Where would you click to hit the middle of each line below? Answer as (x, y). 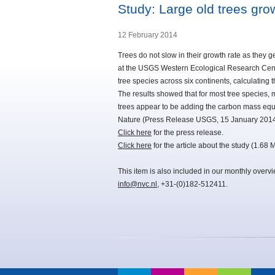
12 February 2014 (148, 35)
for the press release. (188, 133)
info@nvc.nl (137, 184)
